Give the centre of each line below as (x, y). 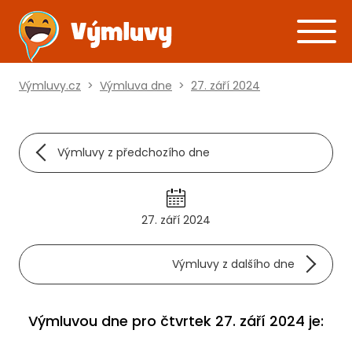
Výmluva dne (136, 86)
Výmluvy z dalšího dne (233, 264)
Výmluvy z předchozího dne (134, 152)
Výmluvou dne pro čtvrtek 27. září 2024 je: (176, 321)
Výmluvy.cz (50, 86)
